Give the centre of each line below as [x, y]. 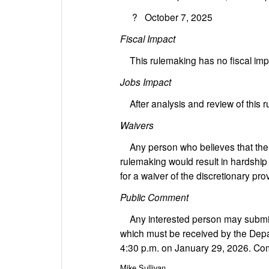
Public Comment [154, 197]
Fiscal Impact [148, 38]
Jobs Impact [146, 82]
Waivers [137, 125]
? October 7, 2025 [166, 17]
